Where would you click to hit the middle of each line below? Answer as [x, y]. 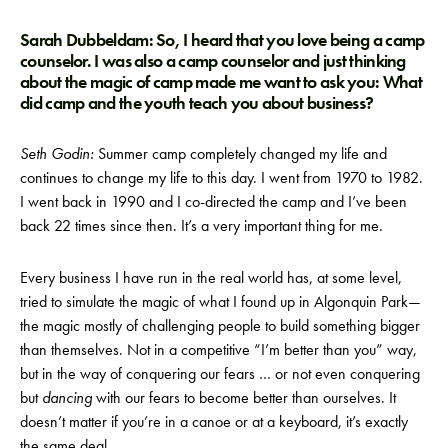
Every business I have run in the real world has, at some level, [211, 277]
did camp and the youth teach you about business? [197, 102]
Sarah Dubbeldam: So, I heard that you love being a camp [222, 39]
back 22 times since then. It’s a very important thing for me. [201, 225]
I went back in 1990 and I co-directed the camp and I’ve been [213, 201]
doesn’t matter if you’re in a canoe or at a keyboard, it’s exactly [214, 421]
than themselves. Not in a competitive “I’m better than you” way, [218, 349]
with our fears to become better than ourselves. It [244, 397]
